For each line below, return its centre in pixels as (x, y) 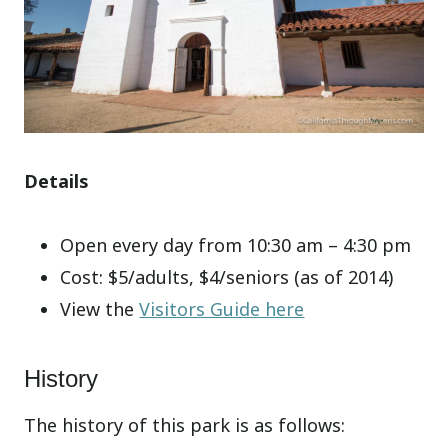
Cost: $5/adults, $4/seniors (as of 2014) (227, 276)
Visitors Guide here (222, 308)
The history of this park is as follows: (185, 424)
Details (57, 180)
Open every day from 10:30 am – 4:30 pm (236, 244)
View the (100, 308)
